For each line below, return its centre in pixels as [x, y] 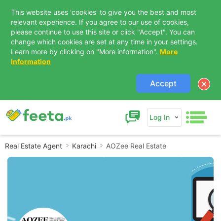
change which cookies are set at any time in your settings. [105, 42]
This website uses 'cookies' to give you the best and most [104, 12]
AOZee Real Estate [136, 146]
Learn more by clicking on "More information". [86, 52]
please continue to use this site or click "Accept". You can [103, 32]
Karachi [84, 146]
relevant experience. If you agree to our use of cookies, [100, 22]
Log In [160, 117]
